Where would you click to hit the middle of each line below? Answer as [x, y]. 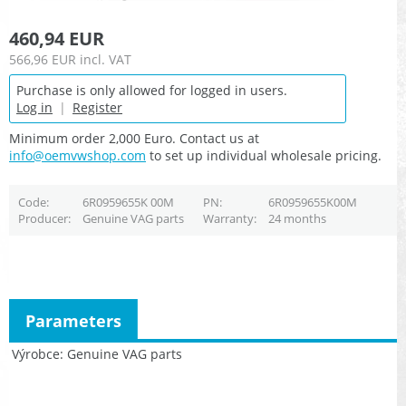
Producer [43, 219]
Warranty [228, 219]
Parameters [73, 320]
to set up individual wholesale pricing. [264, 156]
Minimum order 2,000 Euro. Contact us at [134, 139]
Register [97, 108]
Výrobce [36, 353]
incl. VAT [106, 60]
